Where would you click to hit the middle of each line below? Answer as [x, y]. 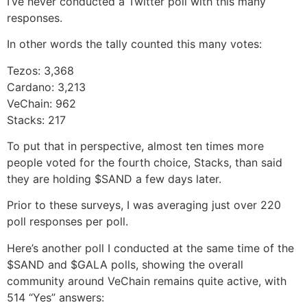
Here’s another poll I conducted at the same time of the [150, 248]
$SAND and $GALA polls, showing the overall [125, 264]
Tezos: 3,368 [40, 70]
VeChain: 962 [41, 103]
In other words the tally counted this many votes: [134, 44]
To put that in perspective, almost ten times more [135, 146]
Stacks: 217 [36, 120]
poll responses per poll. [67, 222]
